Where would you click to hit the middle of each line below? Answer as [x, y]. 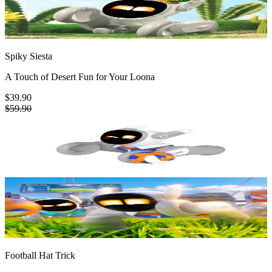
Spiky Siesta [29, 56]
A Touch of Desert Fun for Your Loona [80, 77]
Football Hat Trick [40, 256]
